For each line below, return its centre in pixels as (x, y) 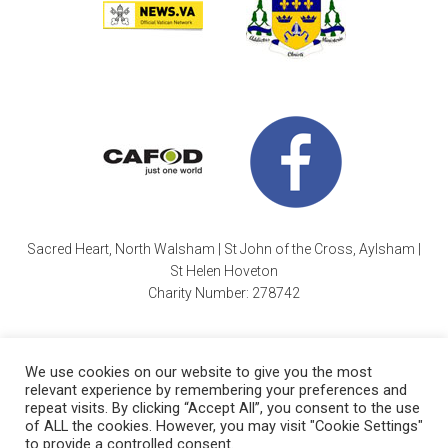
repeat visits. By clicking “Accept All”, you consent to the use (222, 408)
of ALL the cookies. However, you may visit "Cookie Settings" (224, 426)
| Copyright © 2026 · (203, 435)
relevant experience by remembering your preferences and (216, 390)
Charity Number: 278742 (224, 292)
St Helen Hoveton (224, 270)
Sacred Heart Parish (336, 435)
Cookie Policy (87, 435)
